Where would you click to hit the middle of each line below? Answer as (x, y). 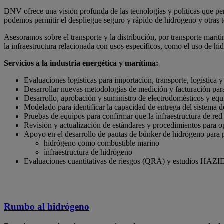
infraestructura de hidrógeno (88, 152)
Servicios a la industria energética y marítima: (81, 63)
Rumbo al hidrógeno (47, 206)
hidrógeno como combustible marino (102, 143)
